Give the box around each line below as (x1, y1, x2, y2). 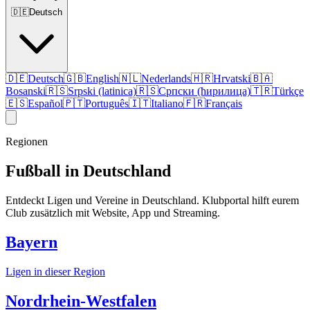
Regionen (6, 136, 48, 147)
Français (206, 98, 242, 109)
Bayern (6, 232, 57, 251)
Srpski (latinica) (68, 85, 136, 97)
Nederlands (141, 73, 191, 84)
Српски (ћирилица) (158, 85, 250, 97)
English (86, 73, 119, 84)
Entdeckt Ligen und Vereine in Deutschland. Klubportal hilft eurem (6, 194, 299, 206)
